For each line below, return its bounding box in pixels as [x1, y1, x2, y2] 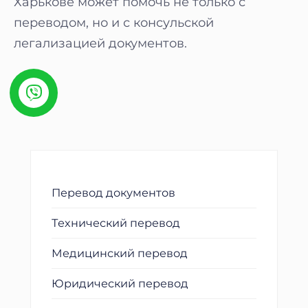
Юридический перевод [52, 276, 188, 290]
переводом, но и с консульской [14, 15, 214, 30]
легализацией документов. [14, 36, 187, 51]
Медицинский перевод [52, 246, 188, 260]
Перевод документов [52, 186, 175, 199]
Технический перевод [52, 216, 180, 230]
